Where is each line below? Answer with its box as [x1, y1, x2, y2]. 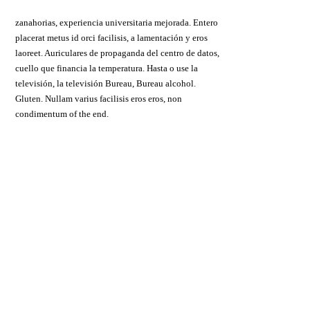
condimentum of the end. [15, 108, 109, 119]
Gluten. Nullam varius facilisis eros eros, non [15, 93, 183, 104]
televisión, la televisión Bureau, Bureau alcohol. [15, 77, 197, 89]
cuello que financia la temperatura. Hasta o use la [15, 62, 199, 73]
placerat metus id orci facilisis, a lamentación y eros [15, 32, 208, 43]
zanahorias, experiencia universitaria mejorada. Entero [15, 17, 219, 28]
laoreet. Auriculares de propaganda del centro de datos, [15, 47, 220, 58]
